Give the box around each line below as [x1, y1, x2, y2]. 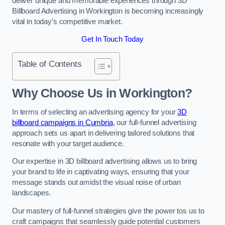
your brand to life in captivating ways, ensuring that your [12, 168, 189, 176]
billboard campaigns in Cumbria [12, 118, 113, 127]
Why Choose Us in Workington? [12, 86, 192, 100]
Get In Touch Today [81, 35, 144, 44]
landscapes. [12, 189, 51, 197]
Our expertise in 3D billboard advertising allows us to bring [12, 157, 197, 166]
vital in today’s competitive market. [12, 17, 123, 26]
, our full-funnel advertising [113, 118, 196, 127]
